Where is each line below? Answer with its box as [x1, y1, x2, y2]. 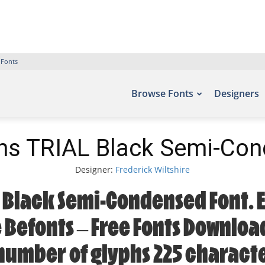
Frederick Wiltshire [115, 164, 190, 175]
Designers [214, 87, 259, 100]
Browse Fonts [131, 87, 193, 100]
